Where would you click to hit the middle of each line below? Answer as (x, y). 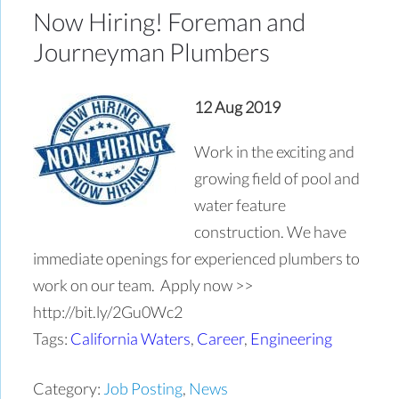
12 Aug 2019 (238, 106)
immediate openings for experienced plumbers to (197, 258)
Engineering (292, 338)
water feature (240, 204)
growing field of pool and (277, 178)
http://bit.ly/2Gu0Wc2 (110, 311)
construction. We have (271, 231)
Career (221, 338)
